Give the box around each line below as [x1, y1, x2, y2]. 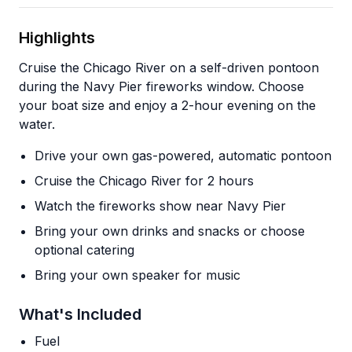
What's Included [19, 305, 141, 324]
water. [19, 116, 55, 132]
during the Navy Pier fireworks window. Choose [19, 79, 304, 94]
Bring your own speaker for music [35, 267, 240, 283]
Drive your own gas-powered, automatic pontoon [35, 148, 332, 163]
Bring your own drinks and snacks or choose [35, 223, 305, 239]
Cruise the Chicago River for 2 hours [35, 173, 254, 189]
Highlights [19, 28, 95, 47]
